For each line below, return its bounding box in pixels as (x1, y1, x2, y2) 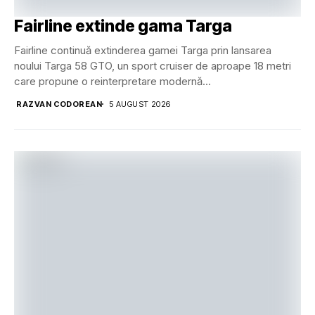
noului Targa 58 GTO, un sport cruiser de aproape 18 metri (14, 58, 291, 72)
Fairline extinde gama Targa (14, 15, 232, 36)
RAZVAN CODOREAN (16, 98, 103, 109)
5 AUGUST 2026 (109, 98, 171, 109)
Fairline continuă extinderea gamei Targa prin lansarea (14, 43, 271, 57)
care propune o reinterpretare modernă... (14, 74, 211, 88)
